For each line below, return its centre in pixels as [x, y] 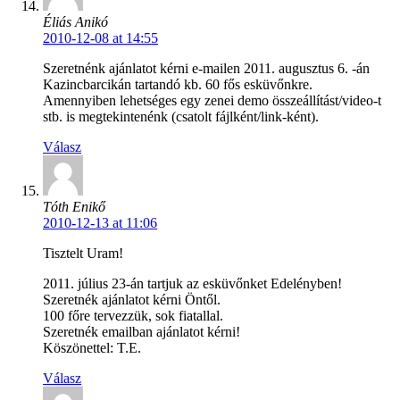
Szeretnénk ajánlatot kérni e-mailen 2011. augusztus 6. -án [206, 69]
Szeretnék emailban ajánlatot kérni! [142, 332]
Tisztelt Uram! [83, 254]
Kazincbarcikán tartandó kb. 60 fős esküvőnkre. [178, 85]
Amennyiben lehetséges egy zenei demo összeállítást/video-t [212, 101]
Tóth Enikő [74, 207]
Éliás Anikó [75, 22]
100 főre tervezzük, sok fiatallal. [133, 316]
